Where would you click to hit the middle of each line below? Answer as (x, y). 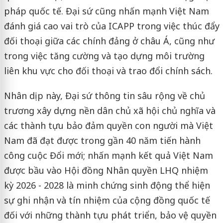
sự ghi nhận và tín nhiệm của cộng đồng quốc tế (107, 200)
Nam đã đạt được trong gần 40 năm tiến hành (102, 140)
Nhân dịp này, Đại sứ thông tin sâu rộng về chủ (104, 95)
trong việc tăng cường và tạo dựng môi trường (104, 56)
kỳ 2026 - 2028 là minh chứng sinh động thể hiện (107, 185)
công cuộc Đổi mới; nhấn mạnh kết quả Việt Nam (108, 155)
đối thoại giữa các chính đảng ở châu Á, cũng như (109, 41)
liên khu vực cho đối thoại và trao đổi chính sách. (108, 70)
